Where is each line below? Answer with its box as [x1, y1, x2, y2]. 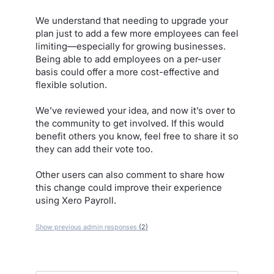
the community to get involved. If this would [35, 117, 224, 129]
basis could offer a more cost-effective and [35, 66, 219, 78]
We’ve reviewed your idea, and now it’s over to [35, 105, 235, 116]
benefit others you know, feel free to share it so [35, 130, 239, 142]
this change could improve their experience [35, 182, 222, 193]
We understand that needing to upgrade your [35, 15, 228, 26]
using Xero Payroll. [35, 194, 116, 206]
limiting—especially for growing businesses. [35, 40, 226, 52]
